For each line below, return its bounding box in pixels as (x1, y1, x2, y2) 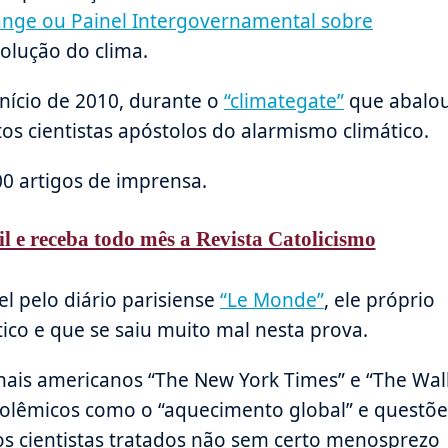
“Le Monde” (220, 286, 324, 313)
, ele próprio (324, 286, 435, 313)
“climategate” (224, 87, 344, 114)
